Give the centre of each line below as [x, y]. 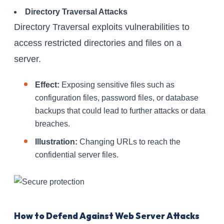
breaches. [52, 124]
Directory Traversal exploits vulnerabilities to [102, 27]
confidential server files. [77, 155]
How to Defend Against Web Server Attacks [107, 216]
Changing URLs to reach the [129, 142]
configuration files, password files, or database [117, 98]
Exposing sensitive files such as [117, 85]
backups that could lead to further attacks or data [120, 111]
